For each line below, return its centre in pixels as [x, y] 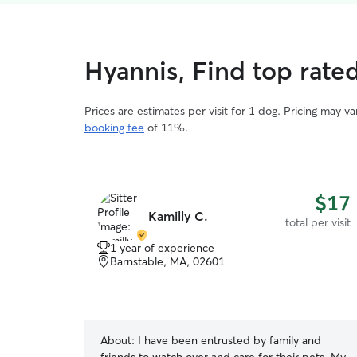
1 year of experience [162, 248]
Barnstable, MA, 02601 [167, 261]
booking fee [114, 127]
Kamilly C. [178, 216]
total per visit [318, 222]
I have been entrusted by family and [229, 340]
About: [118, 340]
